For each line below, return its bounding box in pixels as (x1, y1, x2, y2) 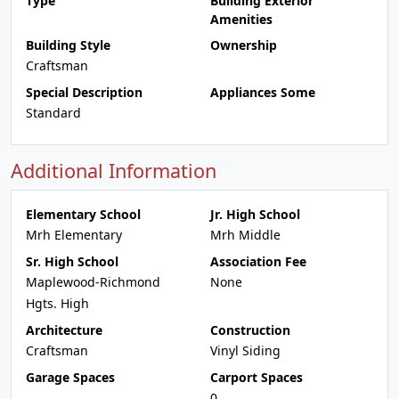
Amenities (210, 11, 273, 28)
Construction (210, 322, 290, 338)
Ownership (210, 37, 277, 53)
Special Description (26, 84, 142, 101)
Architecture (26, 322, 102, 338)
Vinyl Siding (210, 342, 281, 359)
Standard (26, 104, 81, 121)
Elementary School (26, 206, 141, 223)
